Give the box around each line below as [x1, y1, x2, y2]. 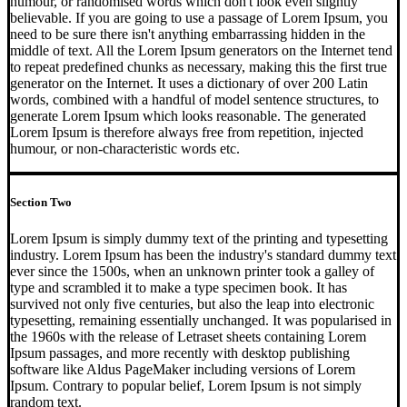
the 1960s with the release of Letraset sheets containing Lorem [10, 328, 366, 344]
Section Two [10, 195, 72, 210]
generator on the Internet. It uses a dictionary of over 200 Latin [10, 75, 368, 92]
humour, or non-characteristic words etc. [10, 141, 240, 157]
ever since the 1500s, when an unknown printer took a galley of [10, 263, 374, 279]
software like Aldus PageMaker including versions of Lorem [10, 361, 355, 377]
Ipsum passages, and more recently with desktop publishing [10, 344, 350, 361]
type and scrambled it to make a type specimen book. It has [10, 279, 347, 295]
